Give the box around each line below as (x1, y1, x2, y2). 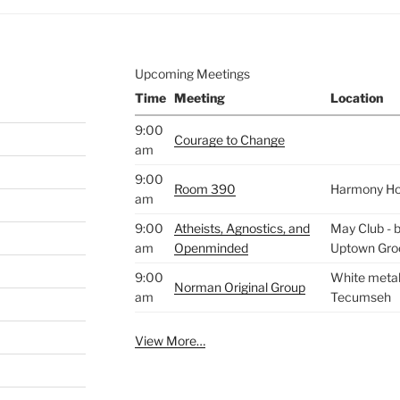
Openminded (173, 239, 248, 255)
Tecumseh (329, 288, 391, 304)
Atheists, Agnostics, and (173, 220, 310, 236)
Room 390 (173, 180, 236, 196)
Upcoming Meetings (134, 65, 250, 81)
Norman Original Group (173, 279, 305, 295)
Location (329, 89, 383, 105)
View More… (134, 332, 205, 348)
